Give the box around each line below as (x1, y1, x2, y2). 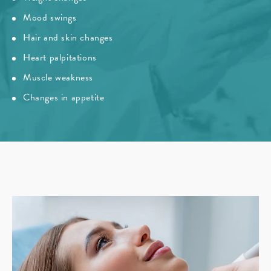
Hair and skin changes (23, 30, 113, 45)
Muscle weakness (23, 70, 93, 85)
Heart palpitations (23, 50, 97, 65)
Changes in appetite (23, 90, 105, 105)
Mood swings (23, 10, 77, 25)
